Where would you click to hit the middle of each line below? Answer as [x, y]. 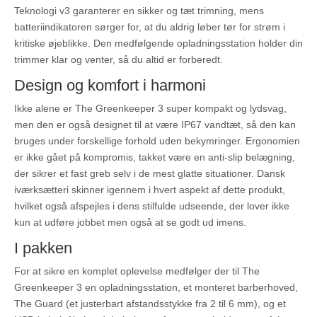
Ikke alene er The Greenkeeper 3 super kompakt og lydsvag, [150, 109]
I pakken [43, 248]
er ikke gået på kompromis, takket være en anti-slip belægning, [155, 157]
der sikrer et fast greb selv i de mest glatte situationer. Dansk [150, 174]
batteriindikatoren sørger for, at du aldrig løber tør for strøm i [150, 27]
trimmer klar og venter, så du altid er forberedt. [119, 60]
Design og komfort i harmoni [110, 86]
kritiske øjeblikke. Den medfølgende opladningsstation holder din [158, 44]
